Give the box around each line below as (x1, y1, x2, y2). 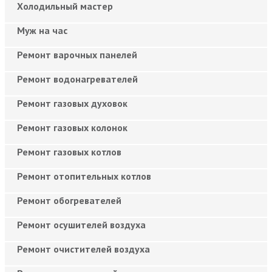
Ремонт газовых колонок (17, 121, 127, 134)
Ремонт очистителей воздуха (17, 242, 150, 255)
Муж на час (17, 24, 67, 36)
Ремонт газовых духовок (17, 97, 127, 109)
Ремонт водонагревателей (17, 72, 138, 85)
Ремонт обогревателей (17, 194, 121, 206)
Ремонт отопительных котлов (17, 169, 151, 182)
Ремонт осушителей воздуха (17, 218, 146, 231)
